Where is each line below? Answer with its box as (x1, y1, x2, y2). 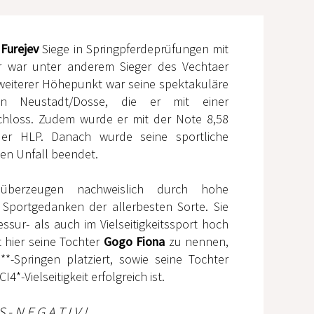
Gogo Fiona (100, 233, 165, 250)
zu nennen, (165, 233, 228, 250)
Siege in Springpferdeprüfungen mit (39, 41, 228, 57)
